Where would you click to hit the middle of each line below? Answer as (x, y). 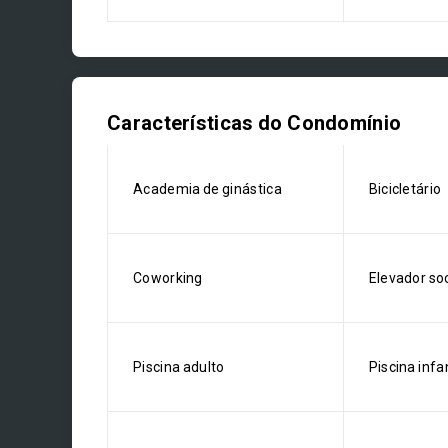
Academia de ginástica (207, 189)
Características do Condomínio (254, 123)
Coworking (168, 278)
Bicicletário (405, 189)
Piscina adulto (179, 367)
